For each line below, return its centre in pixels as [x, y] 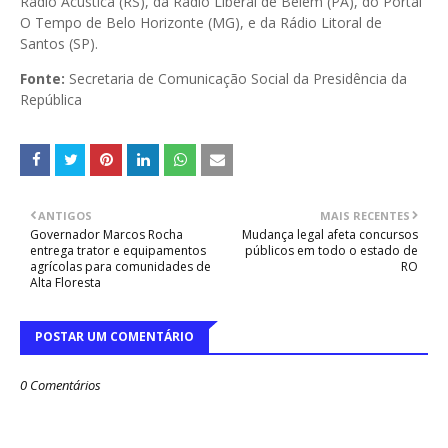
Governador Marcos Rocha [106, 234]
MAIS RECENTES [365, 215]
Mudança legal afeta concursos [330, 234]
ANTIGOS [65, 215]
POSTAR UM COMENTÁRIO [114, 336]
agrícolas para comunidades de [120, 266]
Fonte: [42, 78]
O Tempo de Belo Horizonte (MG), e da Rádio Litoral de [201, 22]
